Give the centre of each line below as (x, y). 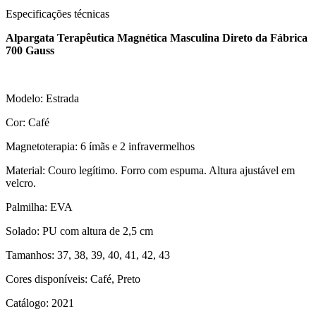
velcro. (21, 183)
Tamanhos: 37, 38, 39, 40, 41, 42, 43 (88, 255)
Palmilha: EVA (39, 207)
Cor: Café (28, 122)
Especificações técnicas (57, 13)
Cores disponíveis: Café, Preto (73, 279)
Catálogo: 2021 (40, 303)
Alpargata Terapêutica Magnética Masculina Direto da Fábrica (157, 37)
